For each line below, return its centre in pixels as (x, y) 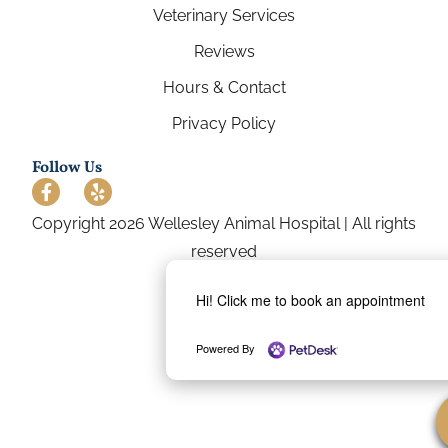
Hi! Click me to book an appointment (310, 300)
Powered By (226, 347)
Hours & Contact (224, 87)
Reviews (224, 51)
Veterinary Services (224, 15)
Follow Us (67, 167)
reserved (224, 251)
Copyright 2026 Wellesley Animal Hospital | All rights (224, 223)
